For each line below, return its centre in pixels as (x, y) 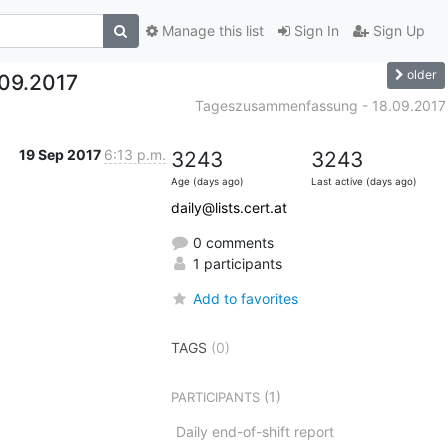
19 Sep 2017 (61, 154)
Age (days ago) (207, 181)
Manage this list (210, 31)
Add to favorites (245, 298)
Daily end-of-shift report (254, 431)
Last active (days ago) (363, 181)
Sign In (314, 31)
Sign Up (396, 31)
